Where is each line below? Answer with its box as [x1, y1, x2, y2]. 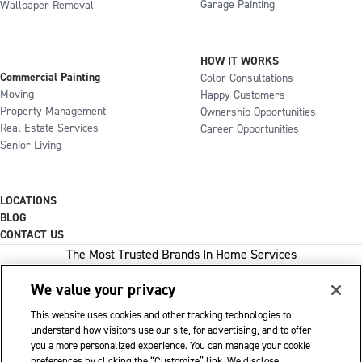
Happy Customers [200, 88, 285, 103]
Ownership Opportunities [200, 105, 316, 120]
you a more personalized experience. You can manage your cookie [31, 339, 311, 352]
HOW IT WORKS [200, 54, 279, 69]
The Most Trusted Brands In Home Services [65, 246, 297, 263]
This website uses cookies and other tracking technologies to [31, 309, 292, 322]
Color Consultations [200, 71, 293, 86]
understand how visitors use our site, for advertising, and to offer [31, 324, 312, 337]
